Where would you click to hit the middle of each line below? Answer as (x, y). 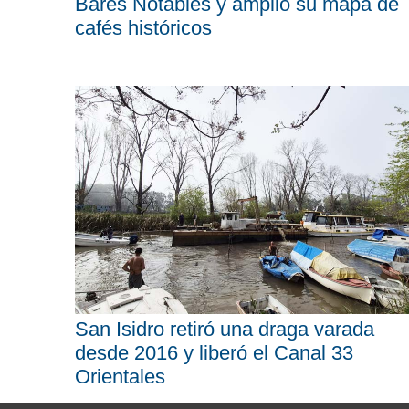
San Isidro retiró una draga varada (225, 330)
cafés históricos (143, 27)
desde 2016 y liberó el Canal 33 (214, 353)
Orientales (120, 377)
